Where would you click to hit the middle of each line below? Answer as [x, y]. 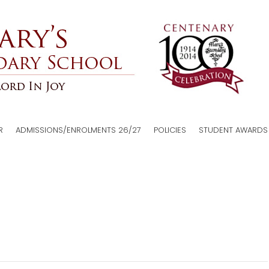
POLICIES [170, 130]
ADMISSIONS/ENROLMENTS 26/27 [78, 130]
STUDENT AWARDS [233, 130]
